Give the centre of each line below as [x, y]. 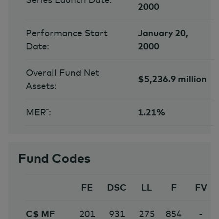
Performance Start [66, 33]
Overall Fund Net [62, 73]
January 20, [163, 33]
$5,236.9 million [173, 79]
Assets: [41, 86]
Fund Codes [54, 158]
